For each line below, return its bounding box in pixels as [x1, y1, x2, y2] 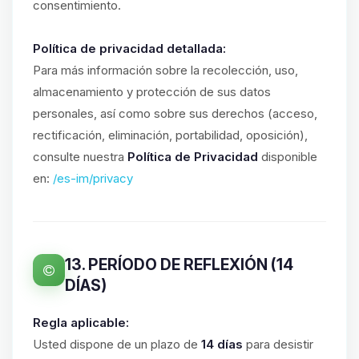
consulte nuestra [33, 149, 127, 164]
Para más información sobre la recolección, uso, [33, 63, 298, 78]
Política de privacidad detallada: [33, 41, 226, 56]
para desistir [243, 337, 313, 352]
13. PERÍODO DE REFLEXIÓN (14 [65, 255, 293, 274]
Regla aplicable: [33, 315, 129, 330]
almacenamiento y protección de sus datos [33, 84, 271, 99]
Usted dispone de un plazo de [33, 337, 201, 352]
